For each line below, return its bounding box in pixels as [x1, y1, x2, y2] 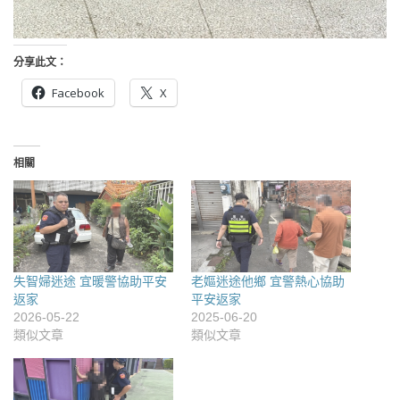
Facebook [52, 85, 104, 102]
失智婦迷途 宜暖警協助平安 [13, 273, 167, 288]
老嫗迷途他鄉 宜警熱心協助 [191, 273, 345, 288]
